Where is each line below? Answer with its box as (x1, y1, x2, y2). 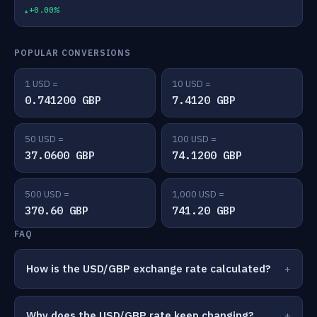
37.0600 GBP (25, 149, 95, 162)
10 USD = (172, 78, 211, 90)
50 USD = (25, 133, 64, 145)
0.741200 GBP (25, 93, 101, 107)
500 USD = (25, 188, 69, 200)
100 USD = (172, 133, 217, 145)
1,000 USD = (172, 188, 224, 200)
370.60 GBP (25, 204, 88, 217)
